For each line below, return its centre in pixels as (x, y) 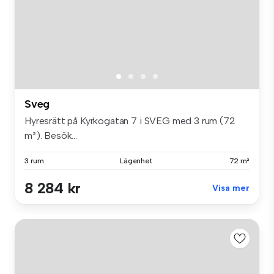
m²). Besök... (51, 136)
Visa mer (231, 188)
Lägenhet (136, 161)
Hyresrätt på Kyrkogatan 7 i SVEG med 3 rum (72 (130, 121)
